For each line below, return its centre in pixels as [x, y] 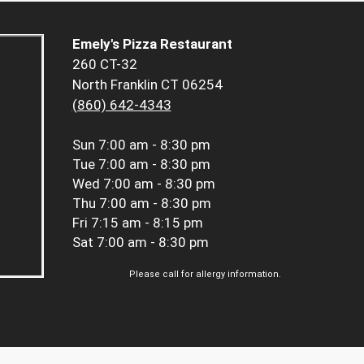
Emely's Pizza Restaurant [152, 44]
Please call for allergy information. [205, 275]
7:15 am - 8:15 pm [147, 223]
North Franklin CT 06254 [147, 85]
